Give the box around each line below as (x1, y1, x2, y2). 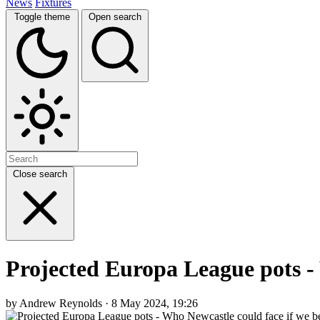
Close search (13, 168, 67, 179)
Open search (89, 11, 141, 22)
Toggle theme (14, 11, 70, 22)
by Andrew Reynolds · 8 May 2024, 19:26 (6, 297, 198, 310)
